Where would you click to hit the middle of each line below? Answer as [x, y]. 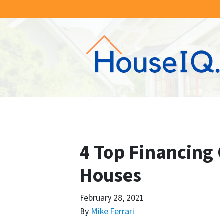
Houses [110, 176]
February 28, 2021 [112, 198]
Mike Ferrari [112, 211]
